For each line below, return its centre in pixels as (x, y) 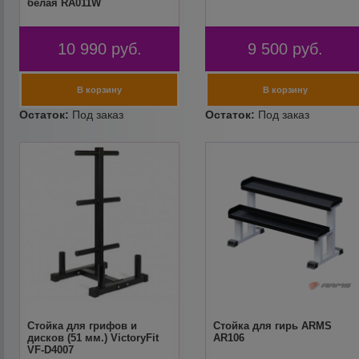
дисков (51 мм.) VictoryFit (93, 338)
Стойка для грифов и (83, 326)
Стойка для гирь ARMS (272, 326)
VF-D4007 (51, 350)
